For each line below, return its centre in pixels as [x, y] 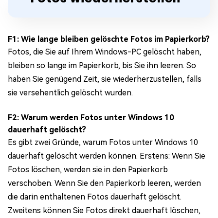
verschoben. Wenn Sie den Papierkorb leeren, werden [104, 183]
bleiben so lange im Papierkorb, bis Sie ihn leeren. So [102, 66]
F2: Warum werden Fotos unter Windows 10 [91, 118]
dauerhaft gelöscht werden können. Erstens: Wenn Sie [107, 156]
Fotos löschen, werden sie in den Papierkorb [88, 170]
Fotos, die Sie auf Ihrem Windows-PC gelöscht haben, [105, 52]
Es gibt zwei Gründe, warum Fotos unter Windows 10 [103, 143]
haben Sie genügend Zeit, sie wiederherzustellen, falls [105, 79]
